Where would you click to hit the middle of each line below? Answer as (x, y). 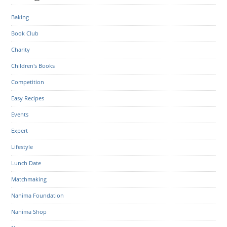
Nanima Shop (29, 212)
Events (20, 114)
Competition (28, 82)
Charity (21, 49)
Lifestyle (22, 147)
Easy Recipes (28, 98)
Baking (20, 17)
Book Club (25, 33)
